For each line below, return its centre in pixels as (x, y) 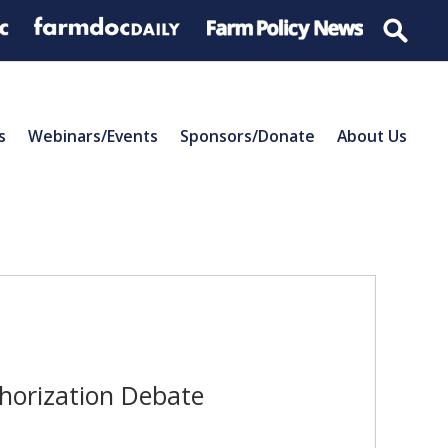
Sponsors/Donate (247, 135)
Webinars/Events (93, 135)
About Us (372, 135)
